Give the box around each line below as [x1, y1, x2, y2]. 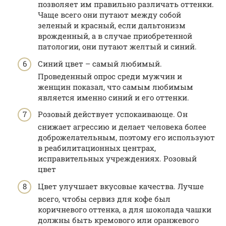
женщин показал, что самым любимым [38, 81, 193, 92]
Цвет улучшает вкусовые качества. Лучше [38, 181, 204, 191]
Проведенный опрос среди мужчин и [38, 71, 182, 81]
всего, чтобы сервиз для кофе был [38, 193, 171, 204]
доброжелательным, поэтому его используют [38, 132, 215, 143]
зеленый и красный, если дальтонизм [38, 20, 186, 31]
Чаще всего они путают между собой [38, 10, 181, 20]
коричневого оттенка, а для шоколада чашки [38, 204, 211, 214]
